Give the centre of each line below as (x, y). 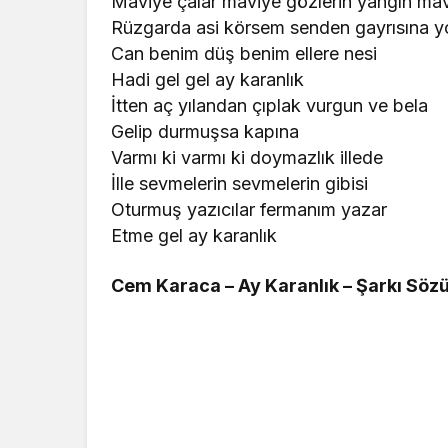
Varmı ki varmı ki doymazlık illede (247, 157)
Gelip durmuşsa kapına (205, 131)
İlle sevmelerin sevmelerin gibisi (240, 183)
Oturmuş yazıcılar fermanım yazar (249, 209)
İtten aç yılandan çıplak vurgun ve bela (270, 105)
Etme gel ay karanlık (194, 235)
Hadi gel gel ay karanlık (208, 79)
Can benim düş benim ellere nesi (244, 53)
